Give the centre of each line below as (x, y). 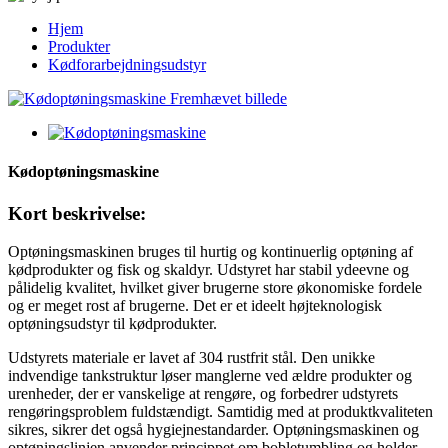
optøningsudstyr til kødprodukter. (112, 324)
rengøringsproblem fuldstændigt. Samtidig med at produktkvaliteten (220, 412)
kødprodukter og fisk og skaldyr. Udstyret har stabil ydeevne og (208, 270)
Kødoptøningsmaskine (83, 172)
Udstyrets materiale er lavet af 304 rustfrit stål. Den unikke (191, 358)
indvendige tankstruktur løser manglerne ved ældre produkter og (210, 376)
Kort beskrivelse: (77, 213)
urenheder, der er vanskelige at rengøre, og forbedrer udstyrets (203, 394)
